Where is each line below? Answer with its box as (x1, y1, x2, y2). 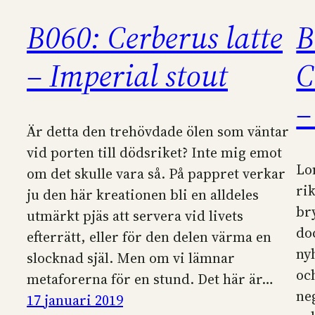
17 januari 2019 (27, 290, 123, 310)
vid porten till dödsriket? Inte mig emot (27, 142, 282, 162)
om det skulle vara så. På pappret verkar (27, 163, 285, 184)
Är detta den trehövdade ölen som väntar (27, 121, 289, 141)
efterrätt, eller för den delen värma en (27, 226, 271, 247)
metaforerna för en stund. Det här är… (27, 269, 274, 289)
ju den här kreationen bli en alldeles (27, 184, 259, 205)
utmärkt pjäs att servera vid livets (27, 205, 243, 226)
